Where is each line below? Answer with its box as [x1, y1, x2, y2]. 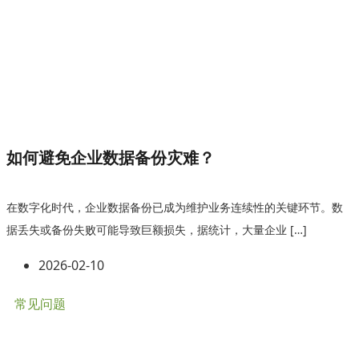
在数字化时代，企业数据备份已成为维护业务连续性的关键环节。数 [6, 200, 343, 215]
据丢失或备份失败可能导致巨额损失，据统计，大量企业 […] [6, 222, 307, 237]
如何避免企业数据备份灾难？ [6, 147, 215, 168]
